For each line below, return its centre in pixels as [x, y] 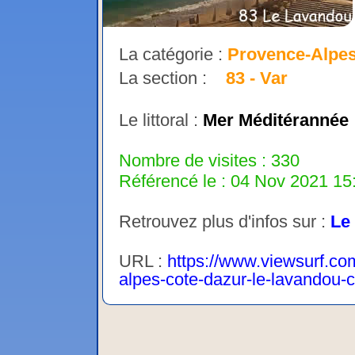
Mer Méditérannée [276, 120]
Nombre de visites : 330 [209, 161]
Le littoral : [158, 120]
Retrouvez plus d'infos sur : [225, 222]
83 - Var [257, 78]
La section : [172, 78]
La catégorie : [173, 55]
